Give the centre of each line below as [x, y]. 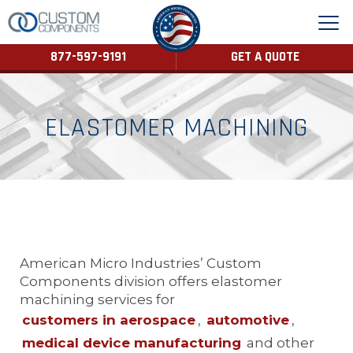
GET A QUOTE [265, 57]
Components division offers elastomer [151, 281]
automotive [248, 320]
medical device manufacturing [132, 342]
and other [279, 342]
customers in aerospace [109, 320]
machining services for [99, 299]
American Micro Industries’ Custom [141, 263]
